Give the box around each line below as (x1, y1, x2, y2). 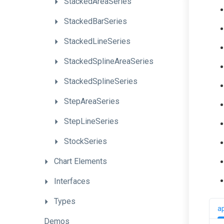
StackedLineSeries (64, 36, 130, 46)
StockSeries (64, 136, 107, 146)
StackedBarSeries (64, 16, 127, 26)
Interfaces (54, 176, 90, 186)
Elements (74, 156, 107, 166)
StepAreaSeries (64, 96, 119, 106)
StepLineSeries (64, 116, 118, 126)
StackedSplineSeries (64, 76, 137, 86)
